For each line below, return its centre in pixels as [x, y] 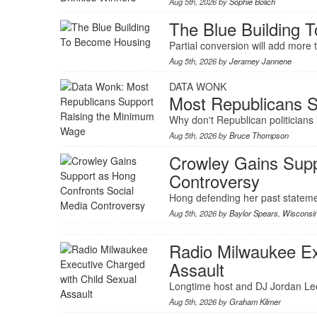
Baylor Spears [253, 213]
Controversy [214, 181]
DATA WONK [197, 87]
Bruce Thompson [259, 136]
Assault [196, 270]
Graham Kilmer [255, 302]
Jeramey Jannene [260, 61]
